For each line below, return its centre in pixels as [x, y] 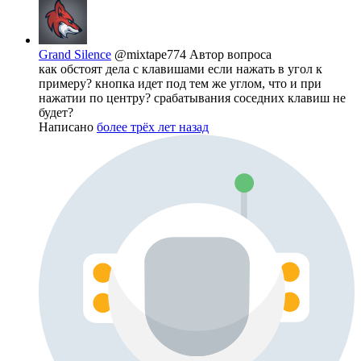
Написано [68, 127]
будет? [56, 113]
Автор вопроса [230, 55]
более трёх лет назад [153, 127]
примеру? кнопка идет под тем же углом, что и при [180, 84]
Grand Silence [75, 55]
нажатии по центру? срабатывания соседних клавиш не [192, 98]
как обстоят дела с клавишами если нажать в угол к [180, 69]
